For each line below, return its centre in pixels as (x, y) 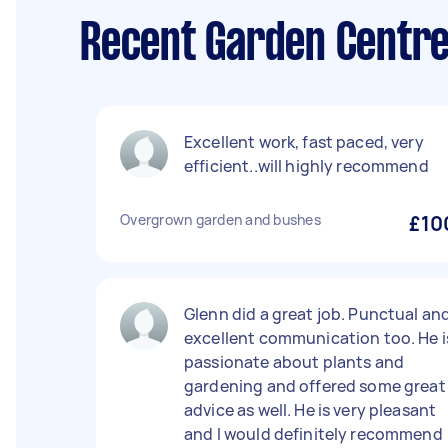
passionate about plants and (294, 362)
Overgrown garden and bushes (220, 219)
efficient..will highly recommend (306, 166)
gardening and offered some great (315, 386)
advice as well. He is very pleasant (310, 410)
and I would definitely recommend (313, 434)
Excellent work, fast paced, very (304, 142)
